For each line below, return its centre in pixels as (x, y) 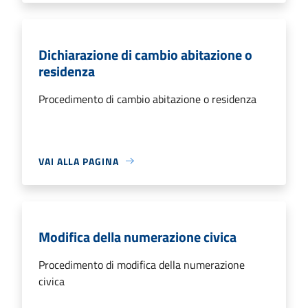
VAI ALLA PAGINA (79, 161)
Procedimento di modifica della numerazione (142, 264)
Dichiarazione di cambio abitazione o (145, 54)
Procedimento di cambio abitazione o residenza (147, 99)
